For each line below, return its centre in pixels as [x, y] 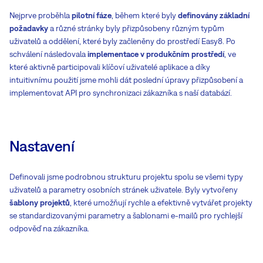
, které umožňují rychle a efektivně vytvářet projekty [161, 202]
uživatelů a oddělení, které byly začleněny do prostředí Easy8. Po [122, 41]
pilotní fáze [92, 15]
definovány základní [214, 15]
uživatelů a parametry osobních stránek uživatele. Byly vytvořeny [124, 189]
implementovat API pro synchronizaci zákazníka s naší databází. [121, 92]
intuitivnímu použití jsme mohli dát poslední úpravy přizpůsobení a [126, 80]
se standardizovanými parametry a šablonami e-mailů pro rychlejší [126, 215]
